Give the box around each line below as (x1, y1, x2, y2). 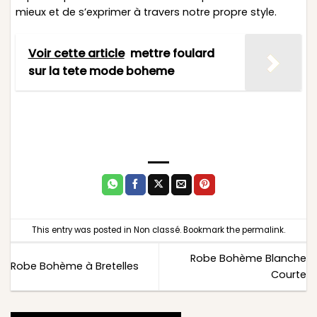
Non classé (134, 224, 180, 236)
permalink (242, 224, 284, 236)
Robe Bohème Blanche (190, 250, 306, 265)
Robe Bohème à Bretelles (11, 259, 139, 274)
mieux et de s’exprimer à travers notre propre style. (15, 5, 277, 20)
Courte (271, 267, 306, 282)
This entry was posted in (32, 224, 134, 236)
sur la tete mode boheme (28, 62, 174, 79)
